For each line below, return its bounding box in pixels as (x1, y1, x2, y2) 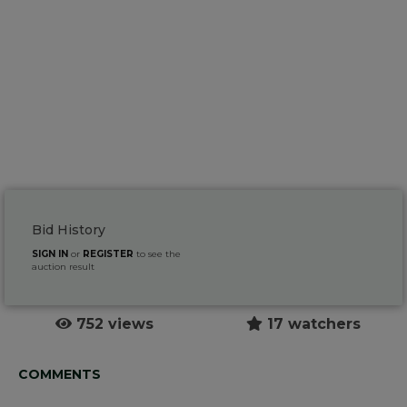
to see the (134, 248, 181, 261)
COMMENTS (18, 366, 101, 383)
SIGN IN (32, 248, 68, 261)
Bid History (32, 222, 105, 239)
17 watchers (262, 315, 361, 333)
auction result (32, 261, 94, 273)
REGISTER (83, 248, 134, 261)
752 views (71, 315, 154, 333)
